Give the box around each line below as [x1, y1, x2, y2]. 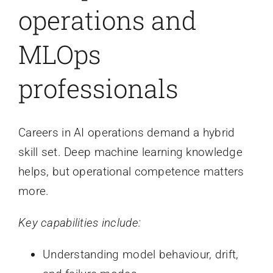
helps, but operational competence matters [18, 165, 244, 179]
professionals [18, 71, 179, 105]
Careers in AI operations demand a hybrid [18, 126, 235, 140]
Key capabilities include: [18, 216, 141, 230]
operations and [18, 3, 197, 37]
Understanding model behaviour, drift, [42, 247, 239, 262]
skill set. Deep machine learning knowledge [18, 145, 243, 160]
